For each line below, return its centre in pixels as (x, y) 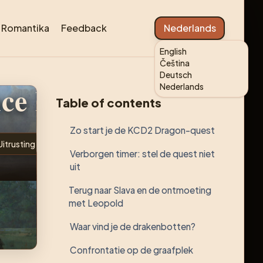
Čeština (175, 63)
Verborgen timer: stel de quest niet (142, 154)
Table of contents (109, 102)
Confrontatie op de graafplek (131, 250)
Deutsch (176, 75)
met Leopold (96, 203)
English (173, 51)
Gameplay (90, 144)
